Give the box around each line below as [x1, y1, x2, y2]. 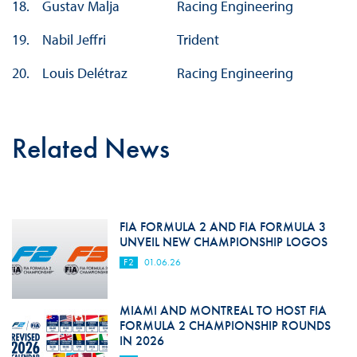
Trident [176, 30, 219, 49]
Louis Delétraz [41, 64, 127, 83]
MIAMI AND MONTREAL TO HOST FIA [119, 302, 327, 320]
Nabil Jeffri [41, 30, 106, 49]
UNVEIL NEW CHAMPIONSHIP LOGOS [119, 233, 328, 251]
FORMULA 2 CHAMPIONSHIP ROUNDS [119, 317, 331, 335]
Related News [11, 130, 170, 167]
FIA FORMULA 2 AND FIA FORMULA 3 [119, 218, 326, 236]
